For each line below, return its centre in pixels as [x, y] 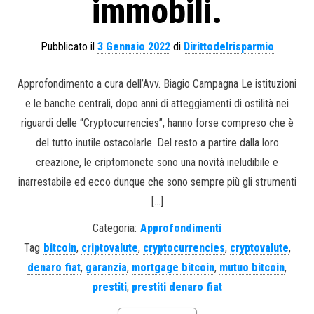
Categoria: [115, 228]
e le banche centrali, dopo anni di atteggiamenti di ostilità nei [157, 104]
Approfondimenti [181, 228]
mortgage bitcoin [173, 268]
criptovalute [109, 248]
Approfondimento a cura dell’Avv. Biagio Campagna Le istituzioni [157, 84]
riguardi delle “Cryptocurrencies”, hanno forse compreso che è [157, 123]
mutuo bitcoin [252, 268]
